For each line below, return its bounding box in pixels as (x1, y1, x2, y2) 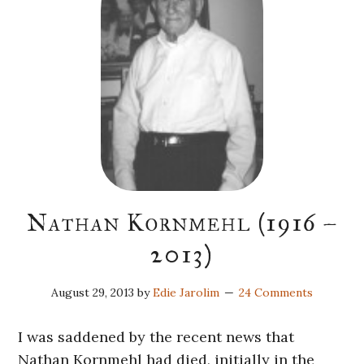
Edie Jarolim (153, 285, 219, 301)
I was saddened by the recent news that (18, 327, 295, 347)
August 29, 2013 (51, 285, 134, 301)
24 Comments (239, 285, 313, 301)
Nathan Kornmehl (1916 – (26, 208, 338, 238)
